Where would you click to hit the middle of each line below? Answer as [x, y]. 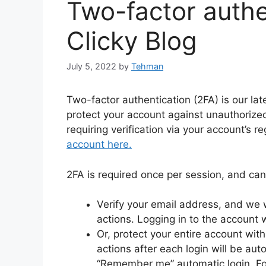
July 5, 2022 [91, 66]
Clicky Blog [132, 40]
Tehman [147, 66]
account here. [99, 145]
